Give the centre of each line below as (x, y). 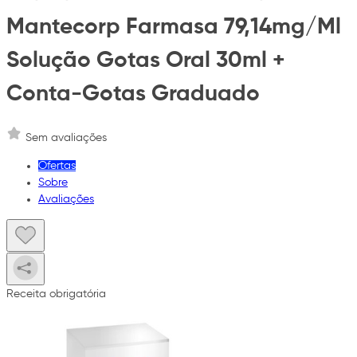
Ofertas (57, 166)
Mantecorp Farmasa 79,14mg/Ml (174, 27)
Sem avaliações (66, 138)
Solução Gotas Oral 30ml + (146, 60)
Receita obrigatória (56, 294)
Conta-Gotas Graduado (133, 94)
